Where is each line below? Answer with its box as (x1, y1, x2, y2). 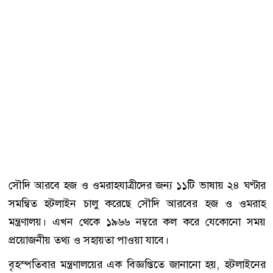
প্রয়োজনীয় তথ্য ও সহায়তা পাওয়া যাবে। (9, 233, 169, 248)
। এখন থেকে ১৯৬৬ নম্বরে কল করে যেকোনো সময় (41, 214, 266, 230)
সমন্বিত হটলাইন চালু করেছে (9, 196, 138, 211)
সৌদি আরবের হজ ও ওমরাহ (138, 196, 266, 211)
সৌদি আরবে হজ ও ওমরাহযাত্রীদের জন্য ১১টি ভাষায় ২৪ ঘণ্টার (9, 178, 266, 193)
